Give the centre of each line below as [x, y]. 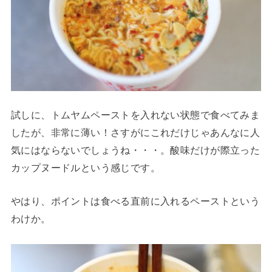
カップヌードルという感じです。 [86, 167]
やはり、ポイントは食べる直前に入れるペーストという [135, 201]
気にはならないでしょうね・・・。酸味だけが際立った [135, 150]
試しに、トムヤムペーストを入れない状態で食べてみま [135, 114]
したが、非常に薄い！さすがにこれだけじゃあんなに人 [135, 132]
